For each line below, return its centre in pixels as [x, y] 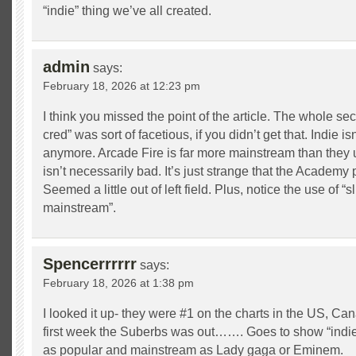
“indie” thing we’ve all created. [127, 10]
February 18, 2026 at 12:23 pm [122, 85]
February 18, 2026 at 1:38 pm [118, 282]
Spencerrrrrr [90, 263]
